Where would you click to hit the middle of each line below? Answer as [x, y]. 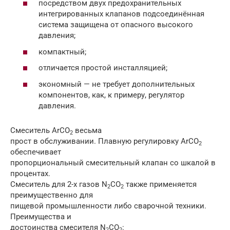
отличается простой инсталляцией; [103, 68]
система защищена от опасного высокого [116, 25]
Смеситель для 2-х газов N [59, 184]
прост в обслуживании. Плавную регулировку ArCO [104, 141]
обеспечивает [36, 152]
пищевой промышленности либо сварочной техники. [108, 206]
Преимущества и [41, 216]
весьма [87, 130]
